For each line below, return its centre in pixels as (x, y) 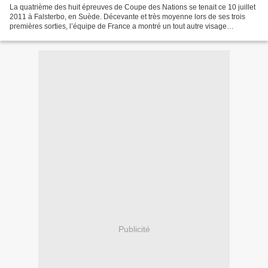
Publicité (134, 229)
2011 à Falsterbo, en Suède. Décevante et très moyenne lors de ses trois (127, 16)
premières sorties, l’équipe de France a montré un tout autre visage (118, 26)
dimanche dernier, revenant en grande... (74, 36)
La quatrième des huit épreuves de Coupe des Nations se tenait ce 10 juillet (133, 7)
